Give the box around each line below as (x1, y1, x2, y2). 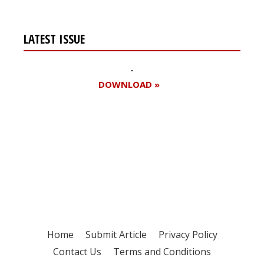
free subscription (24, 151, 138, 170)
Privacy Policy (158, 228, 217, 242)
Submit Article (85, 228, 147, 242)
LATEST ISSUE (24, 31, 85, 48)
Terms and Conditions (113, 245, 211, 259)
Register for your (24, 134, 138, 153)
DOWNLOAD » (98, 78, 160, 91)
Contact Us (53, 245, 101, 259)
